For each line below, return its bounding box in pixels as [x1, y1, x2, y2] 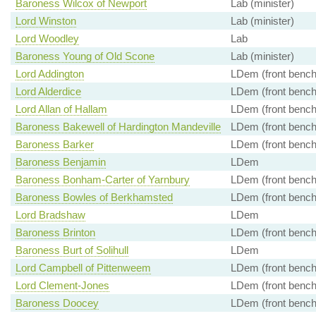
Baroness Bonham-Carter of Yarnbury [15, 174, 190, 186]
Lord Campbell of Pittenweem [15, 262, 151, 274]
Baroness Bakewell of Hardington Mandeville [15, 121, 221, 133]
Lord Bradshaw [15, 209, 85, 221]
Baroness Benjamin [15, 156, 106, 169]
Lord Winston [15, 15, 76, 28]
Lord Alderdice [15, 85, 81, 98]
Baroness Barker [15, 138, 94, 151]
